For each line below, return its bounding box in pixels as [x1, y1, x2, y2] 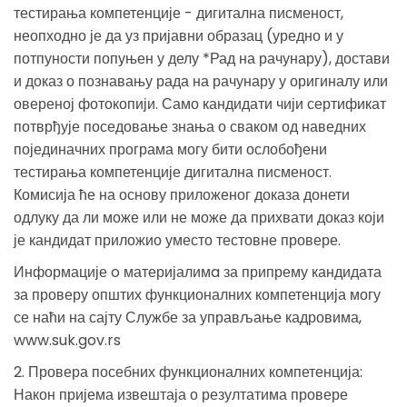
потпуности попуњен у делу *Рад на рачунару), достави [14, 47, 390, 69]
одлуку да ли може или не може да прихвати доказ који [14, 206, 384, 228]
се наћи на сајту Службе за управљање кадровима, [14, 306, 362, 328]
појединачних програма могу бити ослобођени [14, 138, 327, 160]
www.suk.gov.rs [14, 329, 121, 351]
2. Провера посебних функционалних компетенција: [14, 361, 362, 382]
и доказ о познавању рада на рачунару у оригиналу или [14, 70, 388, 92]
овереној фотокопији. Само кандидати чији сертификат [14, 93, 386, 114]
